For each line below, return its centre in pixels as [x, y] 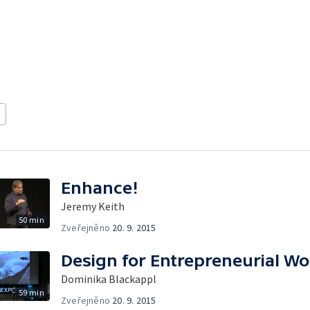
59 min [31, 292]
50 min [31, 220]
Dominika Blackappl [109, 279]
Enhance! [100, 188]
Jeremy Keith [93, 206]
